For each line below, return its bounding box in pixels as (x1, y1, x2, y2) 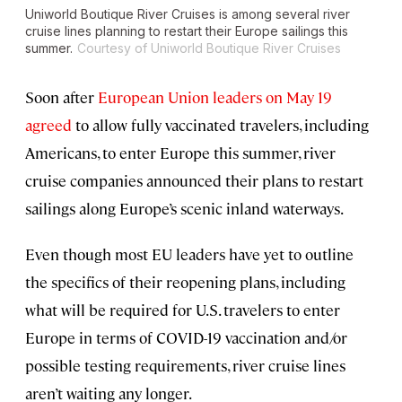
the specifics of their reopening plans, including (25, 272, 345, 293)
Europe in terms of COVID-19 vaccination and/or (25, 328, 347, 348)
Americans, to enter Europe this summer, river (25, 143, 336, 163)
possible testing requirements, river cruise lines (25, 355, 345, 376)
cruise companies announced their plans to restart (25, 170, 363, 191)
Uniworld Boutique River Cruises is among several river (25, 6, 350, 22)
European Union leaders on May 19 (98, 87, 332, 108)
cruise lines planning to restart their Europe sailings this (25, 23, 348, 39)
